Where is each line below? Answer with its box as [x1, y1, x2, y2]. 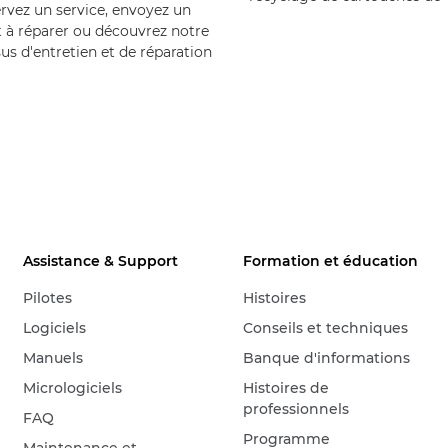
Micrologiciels [23, 378, 123, 397]
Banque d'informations [243, 348, 411, 367]
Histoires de [243, 378, 330, 397]
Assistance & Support [23, 251, 179, 270]
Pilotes [23, 288, 73, 307]
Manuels [23, 348, 84, 367]
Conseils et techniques [243, 318, 409, 337]
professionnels [243, 399, 350, 418]
